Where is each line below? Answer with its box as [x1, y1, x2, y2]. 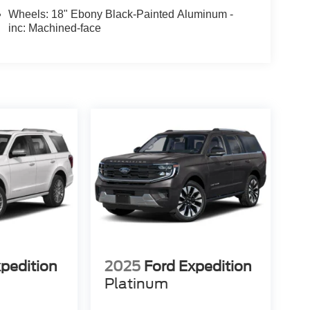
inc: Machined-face [8, 22, 101, 35]
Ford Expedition [143, 258, 252, 275]
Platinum [104, 275, 168, 293]
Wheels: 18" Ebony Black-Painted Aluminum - [8, 8, 233, 21]
